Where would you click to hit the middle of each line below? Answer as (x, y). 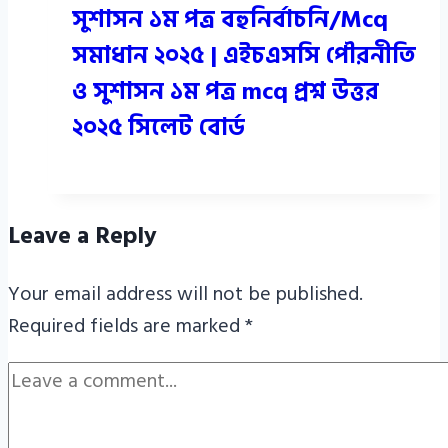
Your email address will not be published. (185, 293)
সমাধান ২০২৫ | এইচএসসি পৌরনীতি (244, 55)
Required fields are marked (126, 325)
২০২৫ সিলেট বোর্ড (158, 127)
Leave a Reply (82, 235)
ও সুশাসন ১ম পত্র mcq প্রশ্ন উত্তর (225, 91)
